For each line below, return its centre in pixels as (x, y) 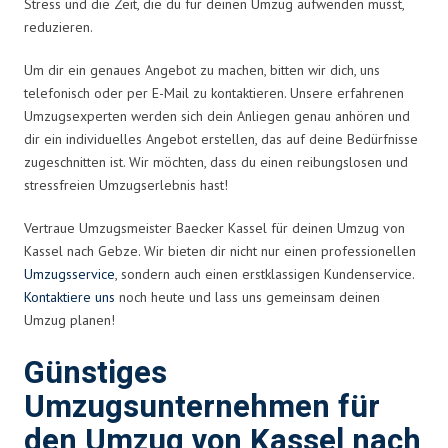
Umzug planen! (69, 319)
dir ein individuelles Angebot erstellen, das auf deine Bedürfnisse (221, 138)
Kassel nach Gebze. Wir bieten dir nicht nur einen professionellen (220, 250)
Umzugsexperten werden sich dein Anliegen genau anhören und (217, 115)
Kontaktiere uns (69, 296)
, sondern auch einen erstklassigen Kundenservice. (264, 273)
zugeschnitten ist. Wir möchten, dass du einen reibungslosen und (216, 161)
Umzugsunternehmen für (202, 407)
